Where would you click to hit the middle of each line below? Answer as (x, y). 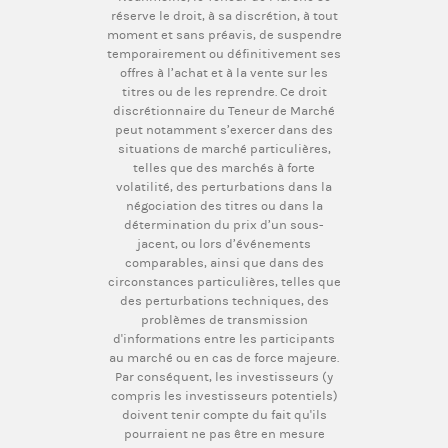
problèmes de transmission (224, 319)
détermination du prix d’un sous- (224, 224)
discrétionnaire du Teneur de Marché (224, 110)
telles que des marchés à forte (224, 167)
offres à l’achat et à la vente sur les (224, 72)
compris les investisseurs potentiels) (224, 395)
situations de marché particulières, (224, 148)
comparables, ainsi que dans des (224, 262)
